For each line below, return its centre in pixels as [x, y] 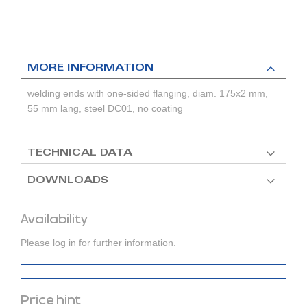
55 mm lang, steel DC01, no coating [105, 109]
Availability [54, 220]
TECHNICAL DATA [80, 154]
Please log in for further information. [98, 243]
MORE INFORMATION [90, 69]
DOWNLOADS [68, 181]
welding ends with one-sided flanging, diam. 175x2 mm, [148, 94]
